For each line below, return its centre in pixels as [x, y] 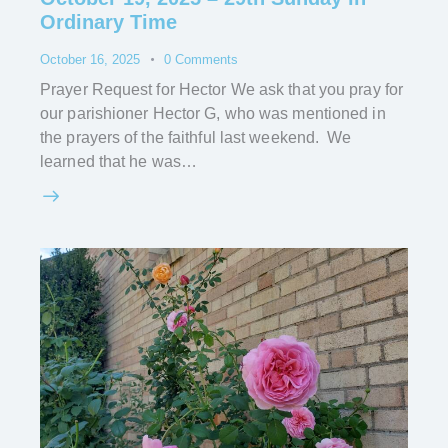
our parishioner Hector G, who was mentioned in [213, 114]
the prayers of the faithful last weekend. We [196, 138]
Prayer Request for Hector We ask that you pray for [222, 90]
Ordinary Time [108, 21]
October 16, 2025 [90, 59]
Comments [206, 59]
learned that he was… [118, 162]
